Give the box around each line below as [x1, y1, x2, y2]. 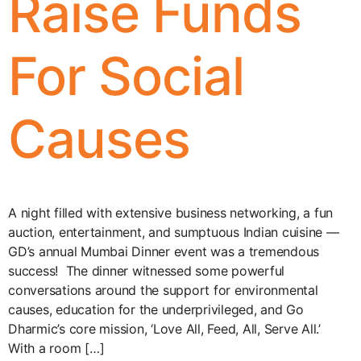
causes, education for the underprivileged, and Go [8, 301, 304, 317]
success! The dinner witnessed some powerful [8, 263, 284, 279]
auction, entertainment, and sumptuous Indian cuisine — [8, 224, 339, 240]
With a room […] [8, 340, 105, 356]
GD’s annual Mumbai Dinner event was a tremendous [8, 243, 319, 259]
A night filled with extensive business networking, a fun [8, 205, 333, 221]
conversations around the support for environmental [8, 282, 318, 298]
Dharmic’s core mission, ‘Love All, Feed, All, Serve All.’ [8, 321, 325, 337]
